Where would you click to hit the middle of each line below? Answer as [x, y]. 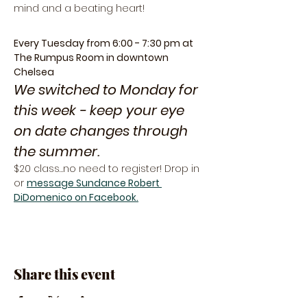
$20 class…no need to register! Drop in [108, 169]
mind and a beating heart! [79, 8]
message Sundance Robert [94, 183]
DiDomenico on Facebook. [76, 197]
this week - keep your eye [101, 110]
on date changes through [102, 131]
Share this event [64, 274]
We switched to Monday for [108, 90]
